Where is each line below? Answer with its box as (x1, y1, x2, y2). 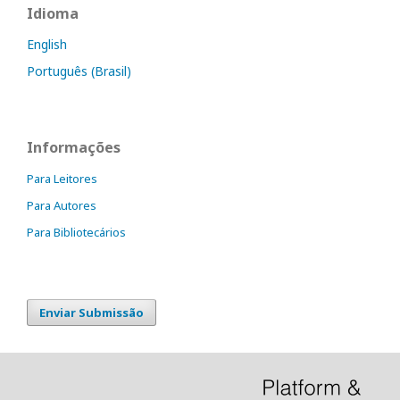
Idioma (27, 4, 79, 23)
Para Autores (27, 197, 96, 213)
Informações (27, 137, 121, 157)
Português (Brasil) (27, 62, 131, 79)
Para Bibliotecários (27, 224, 126, 240)
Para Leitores (27, 171, 97, 187)
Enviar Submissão (39, 304, 144, 321)
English (27, 36, 67, 53)
